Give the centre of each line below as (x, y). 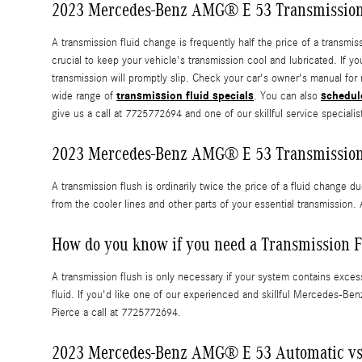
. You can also (287, 97)
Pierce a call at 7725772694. (116, 313)
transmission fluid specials (185, 96)
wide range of (84, 97)
